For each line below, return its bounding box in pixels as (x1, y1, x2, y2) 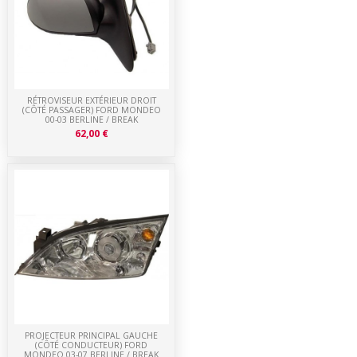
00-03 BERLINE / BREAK (45, 113, 138, 125)
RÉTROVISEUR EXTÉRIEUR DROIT (26, 94, 156, 106)
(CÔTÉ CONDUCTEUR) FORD (35, 339, 148, 351)
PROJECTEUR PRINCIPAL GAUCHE (25, 329, 159, 341)
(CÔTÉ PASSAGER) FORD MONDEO (22, 104, 161, 116)
